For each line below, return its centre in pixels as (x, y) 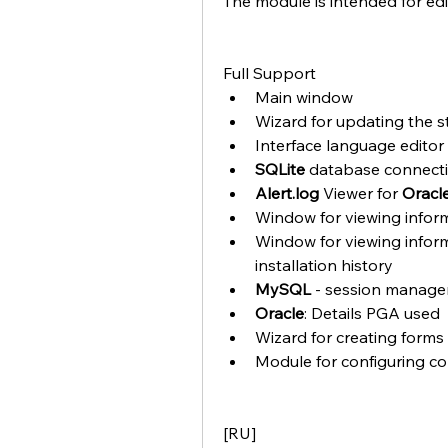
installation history (324, 265)
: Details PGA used (372, 313)
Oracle (279, 313)
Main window (304, 97)
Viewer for (362, 193)
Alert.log (289, 193)
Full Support (269, 73)
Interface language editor (349, 145)
